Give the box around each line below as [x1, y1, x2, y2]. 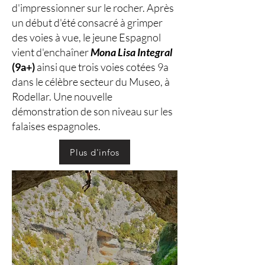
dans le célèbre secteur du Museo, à [12, 75, 170, 88]
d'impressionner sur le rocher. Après [12, 1, 174, 14]
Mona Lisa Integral [91, 46, 172, 59]
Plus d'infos [70, 146, 119, 158]
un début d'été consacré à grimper [12, 16, 163, 29]
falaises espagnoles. [12, 119, 101, 132]
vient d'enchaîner [12, 46, 91, 59]
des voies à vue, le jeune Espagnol [12, 31, 161, 44]
